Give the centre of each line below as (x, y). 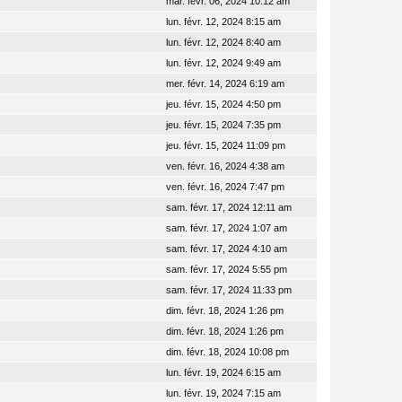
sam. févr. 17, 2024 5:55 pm (227, 269)
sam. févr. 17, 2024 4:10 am (227, 249)
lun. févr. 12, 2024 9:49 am (223, 63)
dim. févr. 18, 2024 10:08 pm (227, 352)
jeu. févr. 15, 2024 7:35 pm (223, 125)
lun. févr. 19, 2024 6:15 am (223, 372)
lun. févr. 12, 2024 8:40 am (223, 42)
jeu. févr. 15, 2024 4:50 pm (223, 104)
